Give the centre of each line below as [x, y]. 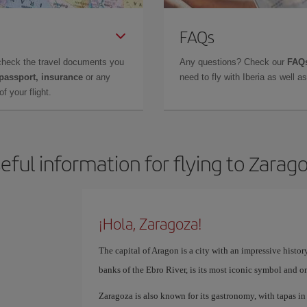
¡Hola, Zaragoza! [150, 223]
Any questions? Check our [233, 62]
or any [97, 77]
